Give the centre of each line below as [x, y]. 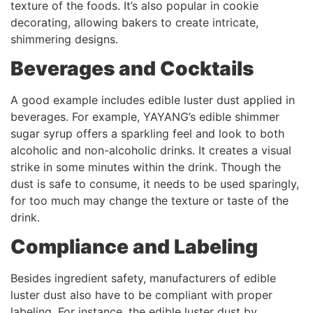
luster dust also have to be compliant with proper [141, 295]
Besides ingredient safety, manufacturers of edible [143, 278]
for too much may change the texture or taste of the [150, 201]
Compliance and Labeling [134, 247]
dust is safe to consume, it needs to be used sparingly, [155, 184]
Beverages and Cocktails [132, 69]
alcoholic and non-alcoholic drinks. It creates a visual [151, 151]
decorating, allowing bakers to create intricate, [134, 22]
